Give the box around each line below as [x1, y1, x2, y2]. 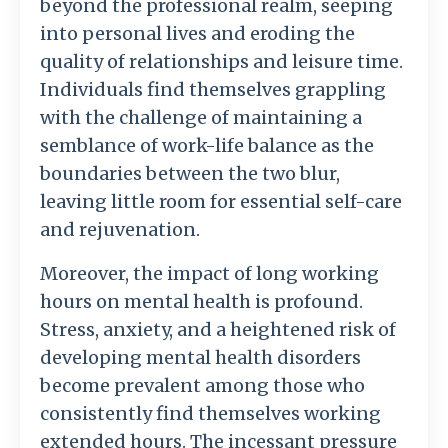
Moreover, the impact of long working [40, 262, 379, 286]
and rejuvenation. [40, 218, 200, 242]
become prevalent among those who [40, 374, 365, 398]
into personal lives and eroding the [40, 22, 355, 46]
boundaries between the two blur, [40, 162, 340, 186]
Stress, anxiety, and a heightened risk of [40, 318, 396, 342]
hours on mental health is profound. [40, 290, 363, 314]
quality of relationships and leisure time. [40, 50, 403, 74]
